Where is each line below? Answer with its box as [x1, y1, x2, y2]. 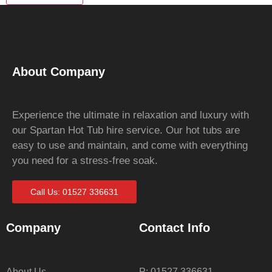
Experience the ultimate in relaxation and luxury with [12, 109, 249, 121]
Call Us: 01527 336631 [30, 187, 118, 197]
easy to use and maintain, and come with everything [12, 140, 248, 151]
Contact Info [139, 221, 210, 234]
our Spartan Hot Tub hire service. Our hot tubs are [12, 124, 240, 136]
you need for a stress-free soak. [12, 155, 158, 166]
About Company [12, 65, 105, 78]
